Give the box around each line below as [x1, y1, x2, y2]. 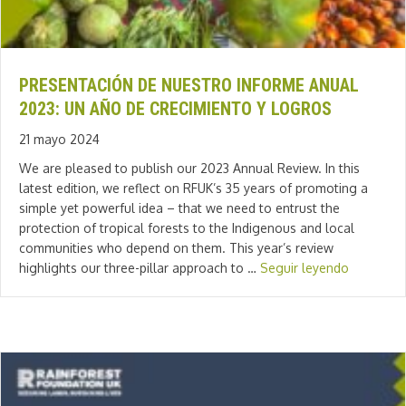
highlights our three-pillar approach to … [19, 259, 260, 275]
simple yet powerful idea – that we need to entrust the [19, 199, 340, 216]
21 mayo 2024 [19, 130, 100, 147]
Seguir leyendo [260, 259, 349, 275]
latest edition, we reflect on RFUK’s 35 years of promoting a [19, 179, 368, 196]
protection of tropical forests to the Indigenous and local [19, 219, 354, 236]
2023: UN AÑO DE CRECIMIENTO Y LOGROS [19, 97, 332, 120]
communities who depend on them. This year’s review [19, 239, 333, 256]
